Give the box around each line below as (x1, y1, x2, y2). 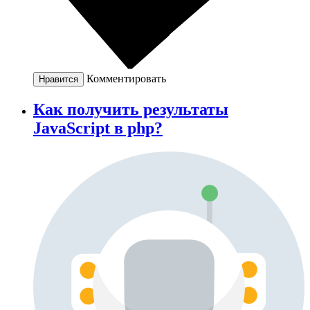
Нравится (39, 74, 78, 85)
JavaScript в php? (33, 119, 163, 138)
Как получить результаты (33, 100, 228, 119)
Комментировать (86, 73, 166, 85)
